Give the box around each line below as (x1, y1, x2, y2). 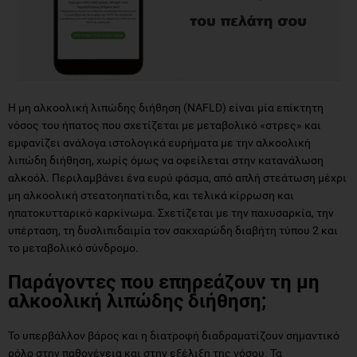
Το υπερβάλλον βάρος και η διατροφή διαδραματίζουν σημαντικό (8, 328, 339, 342)
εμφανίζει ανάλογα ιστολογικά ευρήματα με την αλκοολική (8, 135, 311, 149)
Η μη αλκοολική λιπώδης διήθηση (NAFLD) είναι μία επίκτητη (8, 100, 324, 114)
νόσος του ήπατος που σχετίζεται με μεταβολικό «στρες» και (8, 118, 321, 131)
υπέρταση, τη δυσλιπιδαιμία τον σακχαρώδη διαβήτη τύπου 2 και (8, 223, 338, 237)
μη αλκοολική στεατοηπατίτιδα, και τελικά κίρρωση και (8, 188, 294, 202)
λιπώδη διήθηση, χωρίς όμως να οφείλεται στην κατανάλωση (8, 153, 324, 167)
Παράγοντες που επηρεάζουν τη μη (8, 270, 320, 293)
